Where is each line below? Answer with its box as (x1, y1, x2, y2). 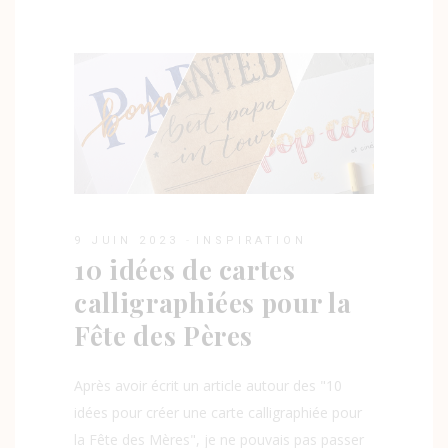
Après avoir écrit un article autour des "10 (74, 376, 342, 396)
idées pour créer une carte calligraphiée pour (74, 403, 362, 423)
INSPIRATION (196, 234, 307, 248)
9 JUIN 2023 (74, 234, 179, 248)
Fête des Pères (74, 318, 254, 354)
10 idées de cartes (74, 252, 296, 288)
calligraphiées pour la (74, 285, 352, 321)
